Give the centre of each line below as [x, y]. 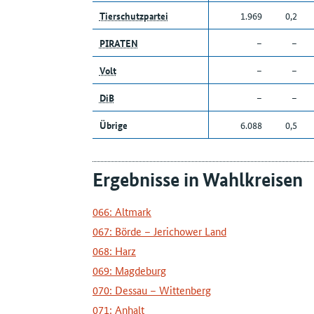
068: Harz [114, 251]
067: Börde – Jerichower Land [159, 231]
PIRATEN [118, 43]
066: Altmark [122, 212]
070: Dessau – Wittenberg [152, 290]
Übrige [113, 125]
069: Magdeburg [129, 271]
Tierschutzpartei [134, 16]
